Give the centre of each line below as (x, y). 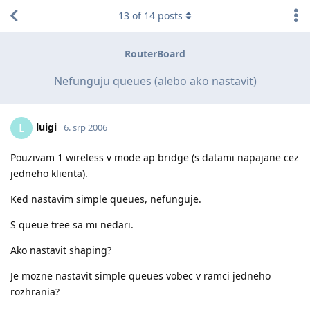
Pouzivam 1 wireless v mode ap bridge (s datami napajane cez (155, 157)
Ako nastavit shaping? (61, 250)
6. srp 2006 (85, 127)
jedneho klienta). (49, 173)
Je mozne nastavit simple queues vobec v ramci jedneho (140, 275)
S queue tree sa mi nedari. (72, 224)
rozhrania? (35, 291)
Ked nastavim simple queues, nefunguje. (106, 199)
